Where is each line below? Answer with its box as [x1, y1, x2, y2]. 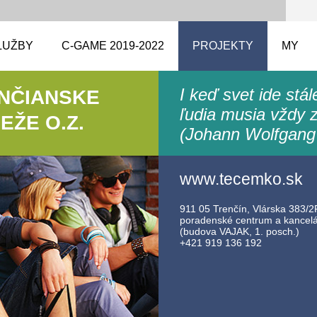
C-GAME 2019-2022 [62, 40, 164, 52]
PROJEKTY [192, 40, 253, 52]
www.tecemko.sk [180, 170, 303, 188]
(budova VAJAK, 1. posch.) [180, 226, 299, 237]
